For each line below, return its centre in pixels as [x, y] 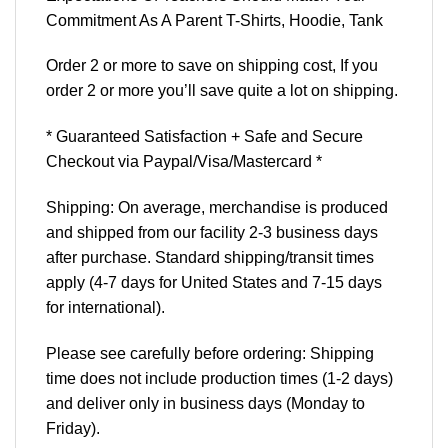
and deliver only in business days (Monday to [205, 403]
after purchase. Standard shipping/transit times [210, 257]
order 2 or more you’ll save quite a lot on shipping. [222, 91]
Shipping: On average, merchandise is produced [217, 207]
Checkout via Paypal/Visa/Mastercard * [184, 162]
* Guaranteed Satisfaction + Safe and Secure [204, 137]
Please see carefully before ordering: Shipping [210, 353]
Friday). [73, 428]
